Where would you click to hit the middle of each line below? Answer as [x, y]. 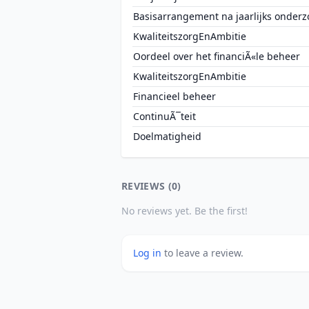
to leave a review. [204, 253]
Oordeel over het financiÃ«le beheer [217, 56]
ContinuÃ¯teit [165, 116]
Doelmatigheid [167, 136]
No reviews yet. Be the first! [185, 211]
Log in [149, 253]
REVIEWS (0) [151, 186]
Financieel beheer [175, 96]
